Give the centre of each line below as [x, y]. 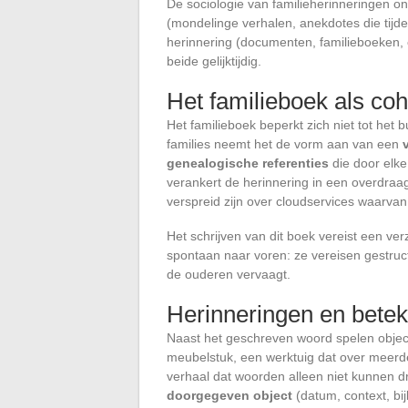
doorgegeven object [229, 396]
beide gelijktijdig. [214, 61]
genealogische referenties [248, 163]
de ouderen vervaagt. [229, 275]
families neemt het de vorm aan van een [285, 144]
